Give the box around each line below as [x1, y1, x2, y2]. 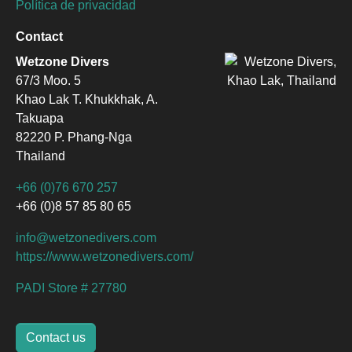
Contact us [26, 331, 86, 344]
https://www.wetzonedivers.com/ [16, 250, 193, 263]
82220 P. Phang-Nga [16, 130, 132, 144]
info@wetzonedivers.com [16, 231, 156, 244]
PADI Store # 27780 [16, 281, 126, 295]
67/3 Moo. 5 [16, 74, 81, 87]
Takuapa [16, 112, 64, 125]
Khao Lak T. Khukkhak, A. [16, 93, 158, 106]
